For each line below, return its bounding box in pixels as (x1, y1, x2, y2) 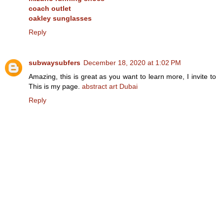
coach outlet (29, 4, 71, 13)
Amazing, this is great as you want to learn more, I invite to (29, 73, 216, 81)
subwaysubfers (29, 59, 80, 67)
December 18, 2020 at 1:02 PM (83, 59, 181, 67)
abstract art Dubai (82, 82, 138, 91)
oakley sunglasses (29, 14, 92, 23)
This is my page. (29, 82, 82, 91)
